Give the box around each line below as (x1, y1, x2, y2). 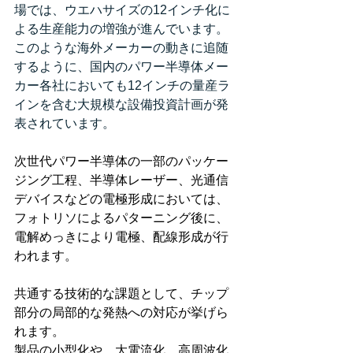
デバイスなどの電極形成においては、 (14, 192, 229, 206)
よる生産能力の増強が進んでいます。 (14, 22, 229, 35)
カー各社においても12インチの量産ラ (14, 79, 230, 92)
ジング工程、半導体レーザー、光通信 (14, 173, 229, 187)
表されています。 (14, 117, 115, 130)
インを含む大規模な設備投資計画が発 (14, 98, 229, 111)
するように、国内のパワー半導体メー (14, 60, 229, 73)
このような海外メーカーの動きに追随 (14, 41, 229, 54)
